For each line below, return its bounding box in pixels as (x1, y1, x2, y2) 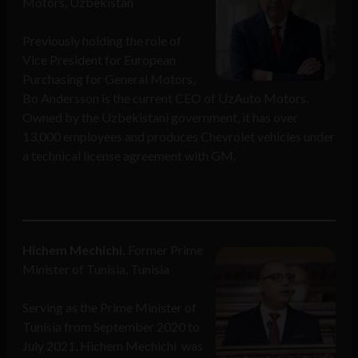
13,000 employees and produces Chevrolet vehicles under (22, 129, 335, 145)
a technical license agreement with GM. (22, 148, 236, 164)
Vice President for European (22, 52, 176, 68)
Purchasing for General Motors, (22, 71, 195, 87)
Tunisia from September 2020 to (22, 319, 200, 335)
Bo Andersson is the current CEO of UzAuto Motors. (22, 90, 308, 106)
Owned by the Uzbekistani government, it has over (22, 109, 298, 125)
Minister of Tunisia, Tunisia (22, 261, 169, 277)
